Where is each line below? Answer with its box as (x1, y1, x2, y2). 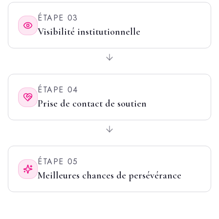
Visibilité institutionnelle (38, 26, 140, 38)
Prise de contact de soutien (38, 98, 147, 109)
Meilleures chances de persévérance (38, 170, 181, 181)
